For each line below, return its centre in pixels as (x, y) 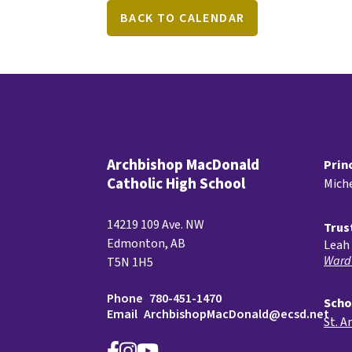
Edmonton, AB (146, 243)
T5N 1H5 (130, 262)
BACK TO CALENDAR (183, 18)
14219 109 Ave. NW (156, 224)
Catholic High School (176, 183)
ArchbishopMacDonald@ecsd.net (236, 314)
